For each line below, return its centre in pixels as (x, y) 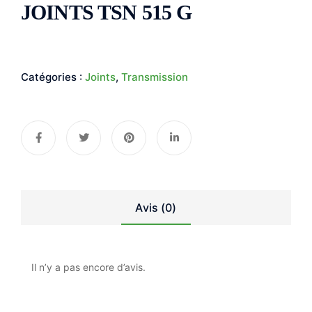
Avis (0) (156, 208)
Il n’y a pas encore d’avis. (88, 267)
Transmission (155, 77)
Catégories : (53, 77)
